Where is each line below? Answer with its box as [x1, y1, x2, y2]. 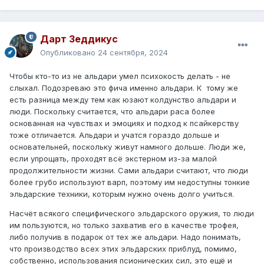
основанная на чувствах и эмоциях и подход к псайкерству [9, 118, 239, 128]
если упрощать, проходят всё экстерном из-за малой [9, 153, 217, 163]
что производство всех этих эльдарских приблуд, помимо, [9, 243, 237, 253]
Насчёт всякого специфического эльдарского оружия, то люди [9, 208, 254, 218]
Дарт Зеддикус [40, 32, 118, 45]
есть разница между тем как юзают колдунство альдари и [9, 94, 236, 104]
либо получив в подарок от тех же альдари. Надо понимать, [9, 232, 241, 242]
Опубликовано [40, 47, 98, 57]
